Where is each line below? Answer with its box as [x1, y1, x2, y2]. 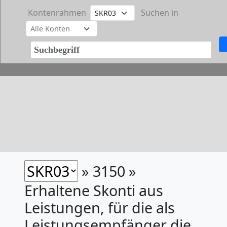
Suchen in [141, 7, 178, 18]
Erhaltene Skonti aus [24, 180, 163, 200]
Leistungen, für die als [24, 198, 175, 217]
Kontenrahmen [26, 7, 88, 18]
